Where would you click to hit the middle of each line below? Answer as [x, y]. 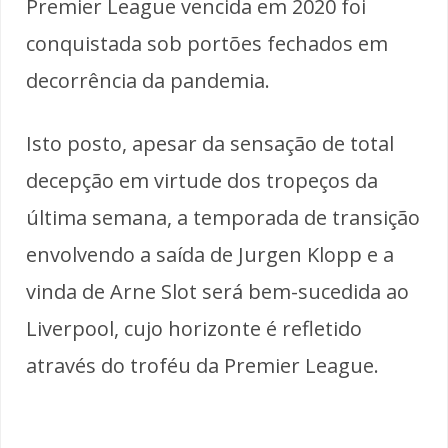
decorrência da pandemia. [148, 80]
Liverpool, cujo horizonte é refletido [194, 328]
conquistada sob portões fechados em [207, 43]
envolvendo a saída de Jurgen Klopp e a [210, 254]
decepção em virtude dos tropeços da [202, 180]
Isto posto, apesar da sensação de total [210, 143]
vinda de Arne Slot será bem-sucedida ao [217, 291]
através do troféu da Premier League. [202, 365]
